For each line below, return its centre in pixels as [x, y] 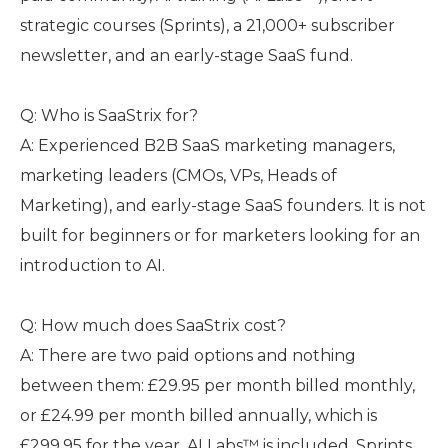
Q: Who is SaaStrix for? [109, 115]
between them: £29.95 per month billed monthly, [217, 385]
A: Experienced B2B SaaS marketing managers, [207, 145]
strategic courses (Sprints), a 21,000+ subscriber [207, 25]
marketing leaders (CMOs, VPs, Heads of [178, 175]
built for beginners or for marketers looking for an [220, 235]
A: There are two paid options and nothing [188, 355]
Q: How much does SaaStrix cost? [153, 325]
